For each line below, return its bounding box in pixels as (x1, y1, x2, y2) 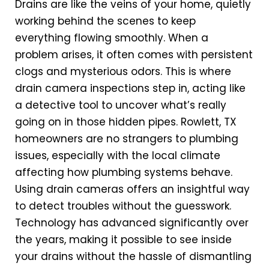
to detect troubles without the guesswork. (15, 199, 231, 214)
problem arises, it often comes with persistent (15, 47, 253, 62)
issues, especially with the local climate (15, 148, 220, 163)
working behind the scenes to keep (15, 14, 196, 29)
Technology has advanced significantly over (15, 216, 249, 231)
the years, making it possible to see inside (15, 232, 232, 247)
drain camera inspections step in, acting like (15, 81, 246, 96)
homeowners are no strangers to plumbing (15, 131, 238, 147)
